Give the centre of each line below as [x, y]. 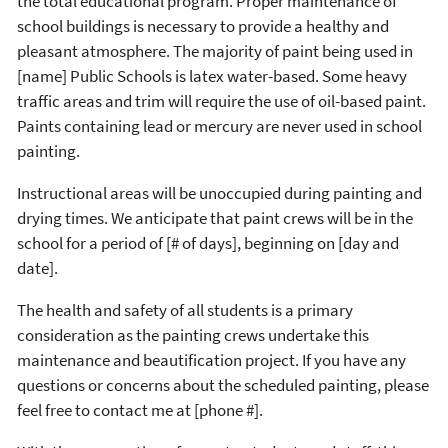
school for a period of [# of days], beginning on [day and [208, 243]
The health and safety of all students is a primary [185, 310]
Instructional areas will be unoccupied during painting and [219, 193]
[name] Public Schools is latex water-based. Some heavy [212, 76]
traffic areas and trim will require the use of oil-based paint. [221, 101]
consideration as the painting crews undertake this [193, 335]
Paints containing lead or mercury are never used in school [219, 126]
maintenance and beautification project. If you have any [211, 360]
